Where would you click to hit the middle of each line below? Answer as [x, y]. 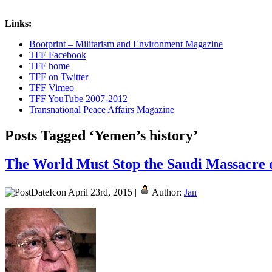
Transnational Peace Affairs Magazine [102, 109]
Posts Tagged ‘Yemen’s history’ [101, 135]
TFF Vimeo [52, 87]
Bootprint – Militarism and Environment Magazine [126, 44]
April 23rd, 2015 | [103, 192]
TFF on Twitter [59, 76]
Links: [18, 23]
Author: [167, 192]
